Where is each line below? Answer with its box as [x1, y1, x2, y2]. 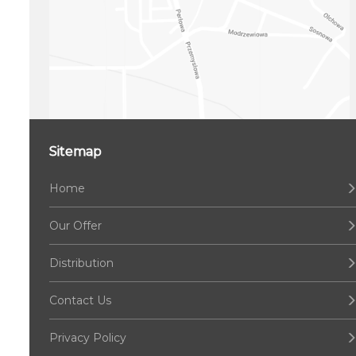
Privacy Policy [49, 331, 126, 346]
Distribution [49, 256, 114, 271]
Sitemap [49, 144, 102, 160]
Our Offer [49, 219, 102, 234]
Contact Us [49, 293, 111, 308]
